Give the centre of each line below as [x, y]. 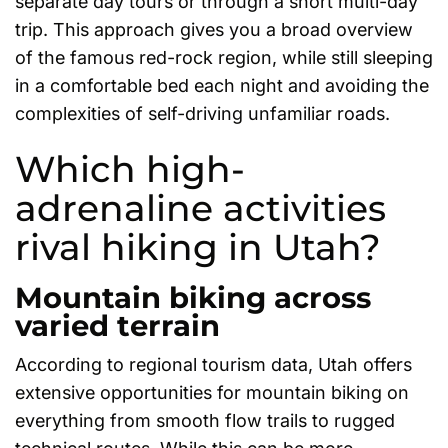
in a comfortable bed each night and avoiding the [222, 85]
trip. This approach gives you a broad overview [214, 29]
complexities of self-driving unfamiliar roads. [202, 113]
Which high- [130, 169]
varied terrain [117, 326]
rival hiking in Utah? [198, 247]
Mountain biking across [193, 298]
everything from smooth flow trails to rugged [205, 421]
